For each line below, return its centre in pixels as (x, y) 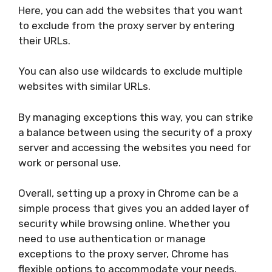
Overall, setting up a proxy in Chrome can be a (128, 193)
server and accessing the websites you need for (134, 147)
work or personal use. (70, 162)
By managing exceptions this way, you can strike (136, 117)
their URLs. (44, 40)
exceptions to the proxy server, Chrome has (124, 254)
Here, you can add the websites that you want (131, 10)
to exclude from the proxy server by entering (126, 25)
